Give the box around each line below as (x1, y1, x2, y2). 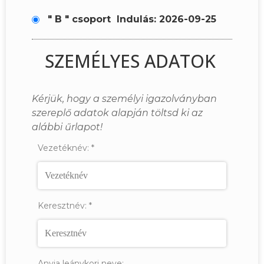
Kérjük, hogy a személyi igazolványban (32, 93, 217, 104)
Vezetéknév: (38, 142, 89, 153)
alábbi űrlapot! (32, 121, 103, 133)
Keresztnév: (38, 200, 87, 211)
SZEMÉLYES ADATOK (44, 48, 216, 73)
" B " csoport (48, 14, 111, 25)
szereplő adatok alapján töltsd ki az (32, 107, 203, 118)
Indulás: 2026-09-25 (111, 14, 216, 25)
